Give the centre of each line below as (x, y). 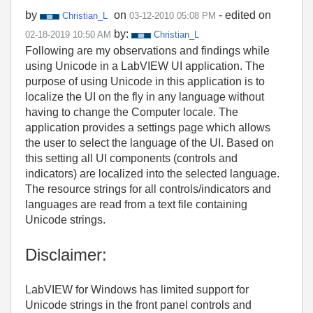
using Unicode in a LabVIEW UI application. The (145, 66)
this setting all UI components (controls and (131, 158)
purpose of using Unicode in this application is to (145, 81)
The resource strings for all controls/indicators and (148, 189)
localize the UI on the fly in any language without (145, 97)
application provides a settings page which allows (148, 128)
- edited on (245, 15)
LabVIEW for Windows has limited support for (137, 290)
